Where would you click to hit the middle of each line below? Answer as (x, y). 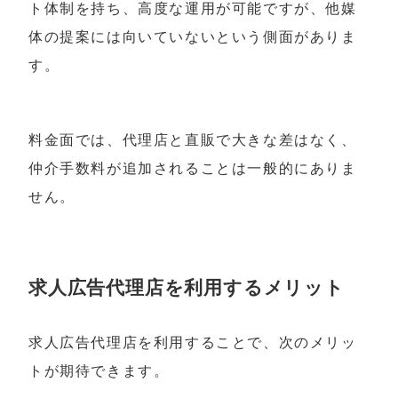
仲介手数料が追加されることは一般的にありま (193, 169)
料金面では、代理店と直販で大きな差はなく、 (193, 140)
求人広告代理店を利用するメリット (187, 287)
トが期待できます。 (99, 371)
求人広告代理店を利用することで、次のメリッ (193, 343)
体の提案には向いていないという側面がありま (193, 36)
